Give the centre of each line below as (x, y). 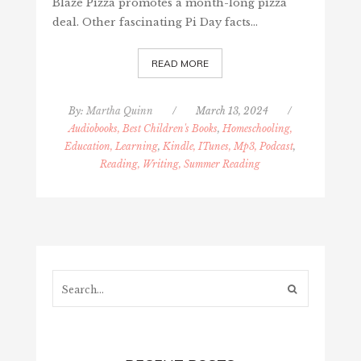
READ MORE (180, 63)
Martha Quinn (120, 110)
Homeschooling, (257, 128)
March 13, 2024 (232, 110)
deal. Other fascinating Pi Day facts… (155, 22)
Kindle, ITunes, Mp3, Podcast (228, 146)
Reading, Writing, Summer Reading (180, 164)
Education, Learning (112, 146)
